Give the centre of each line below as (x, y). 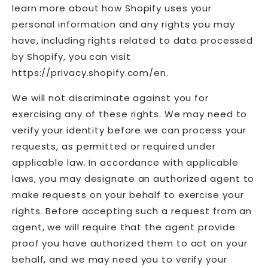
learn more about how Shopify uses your (112, 8)
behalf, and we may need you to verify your (120, 259)
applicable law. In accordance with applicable (125, 162)
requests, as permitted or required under (114, 146)
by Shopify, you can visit (71, 56)
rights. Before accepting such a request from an (132, 211)
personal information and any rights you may (124, 24)
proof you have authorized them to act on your (130, 243)
